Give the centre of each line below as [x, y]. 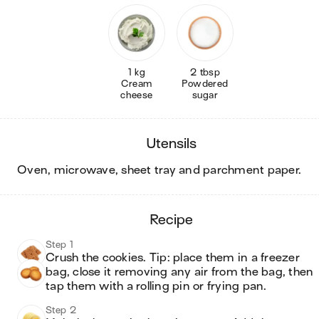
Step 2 [61, 310]
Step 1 [60, 245]
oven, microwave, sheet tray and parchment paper [163, 170]
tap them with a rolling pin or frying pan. [158, 286]
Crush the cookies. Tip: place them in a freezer [173, 258]
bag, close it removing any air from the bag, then [180, 272]
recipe [175, 220]
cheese [137, 95]
